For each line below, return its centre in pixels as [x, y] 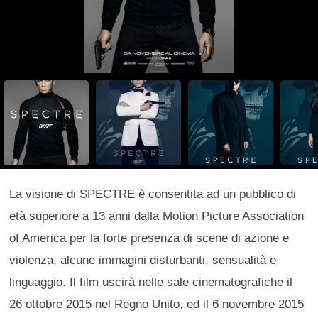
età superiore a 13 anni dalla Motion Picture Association [157, 216]
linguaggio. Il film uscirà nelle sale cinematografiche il [151, 282]
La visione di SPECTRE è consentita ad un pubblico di [153, 194]
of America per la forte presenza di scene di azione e [149, 238]
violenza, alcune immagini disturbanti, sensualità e [143, 260]
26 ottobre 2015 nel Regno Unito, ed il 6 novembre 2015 [157, 304]
